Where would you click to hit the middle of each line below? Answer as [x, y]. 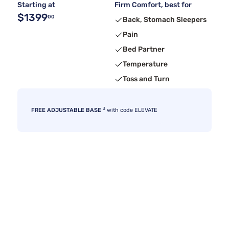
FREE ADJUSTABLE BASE [66, 110]
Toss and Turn [146, 79]
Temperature [145, 64]
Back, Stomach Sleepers [165, 20]
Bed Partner [144, 50]
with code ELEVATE [131, 110]
